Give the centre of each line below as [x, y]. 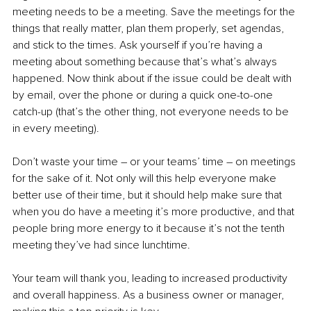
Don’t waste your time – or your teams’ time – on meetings [155, 162]
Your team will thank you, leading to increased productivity [151, 279]
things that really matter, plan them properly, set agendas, [150, 29]
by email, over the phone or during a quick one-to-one [144, 95]
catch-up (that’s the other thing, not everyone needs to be [152, 112]
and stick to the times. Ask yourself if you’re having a [139, 45]
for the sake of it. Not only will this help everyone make [146, 179]
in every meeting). [56, 129]
